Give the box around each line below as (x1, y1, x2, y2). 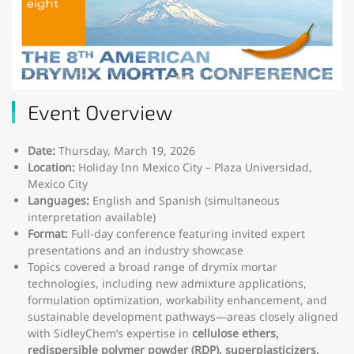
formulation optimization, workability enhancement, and (28, 292, 327, 308)
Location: (28, 160, 75, 175)
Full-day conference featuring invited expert (68, 226, 305, 242)
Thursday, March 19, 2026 (55, 143, 195, 159)
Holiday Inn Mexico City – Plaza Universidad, (75, 160, 312, 175)
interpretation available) (28, 209, 156, 225)
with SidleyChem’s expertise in (28, 326, 192, 341)
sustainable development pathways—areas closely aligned (28, 309, 338, 325)
